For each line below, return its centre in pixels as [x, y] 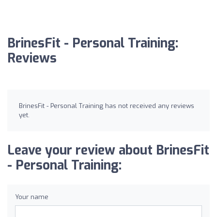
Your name [32, 197]
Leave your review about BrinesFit [108, 150]
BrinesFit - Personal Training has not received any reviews [107, 106]
